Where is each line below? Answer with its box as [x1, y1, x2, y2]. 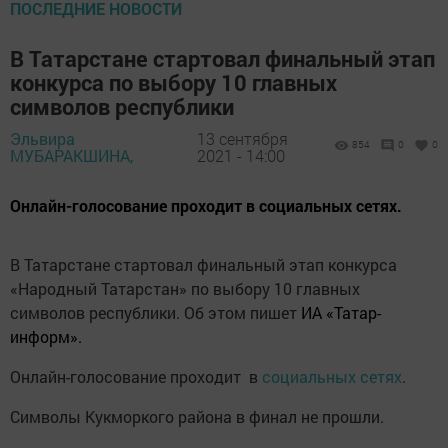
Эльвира [10, 127, 75, 149]
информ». [10, 326, 82, 348]
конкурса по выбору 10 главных [10, 68, 337, 98]
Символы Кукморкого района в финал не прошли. [10, 406, 384, 428]
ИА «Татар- [301, 302, 381, 324]
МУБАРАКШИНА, [10, 144, 133, 166]
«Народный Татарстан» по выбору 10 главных [10, 278, 360, 300]
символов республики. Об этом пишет [10, 302, 301, 324]
